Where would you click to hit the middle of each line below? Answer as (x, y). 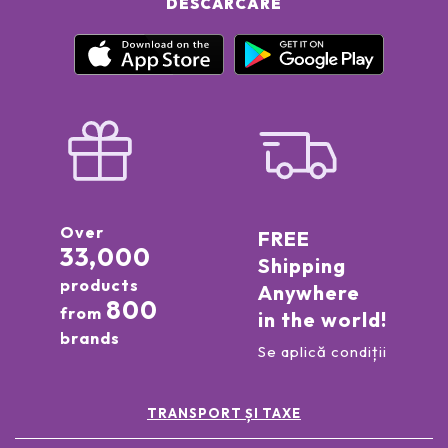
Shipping (301, 266)
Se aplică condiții (322, 352)
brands (89, 338)
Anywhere (308, 293)
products (99, 285)
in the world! (322, 320)
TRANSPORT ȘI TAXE (224, 413)
